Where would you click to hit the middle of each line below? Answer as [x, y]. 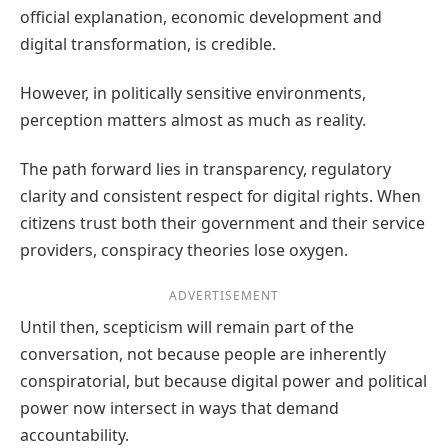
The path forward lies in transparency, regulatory [205, 169]
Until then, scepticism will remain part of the [187, 327]
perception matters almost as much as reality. [193, 119]
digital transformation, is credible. [148, 43]
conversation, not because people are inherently [203, 354]
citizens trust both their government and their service [222, 223]
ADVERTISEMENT [224, 296]
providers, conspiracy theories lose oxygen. [184, 250]
